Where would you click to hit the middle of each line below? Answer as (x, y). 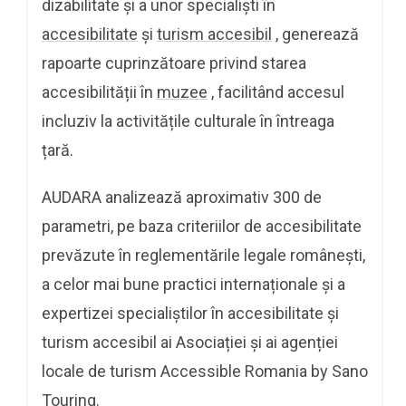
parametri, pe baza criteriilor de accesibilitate (202, 226)
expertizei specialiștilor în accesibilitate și (190, 313)
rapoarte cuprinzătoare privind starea (174, 63)
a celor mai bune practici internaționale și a (193, 284)
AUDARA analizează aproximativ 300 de (182, 197)
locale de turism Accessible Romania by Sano (205, 371)
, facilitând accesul (276, 92)
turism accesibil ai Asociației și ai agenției (190, 342)
